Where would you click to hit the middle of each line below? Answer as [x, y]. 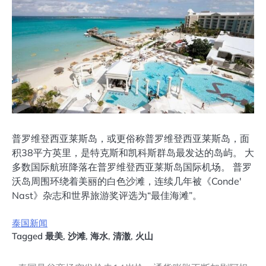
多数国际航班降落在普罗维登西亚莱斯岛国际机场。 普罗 [132, 167]
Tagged [28, 236]
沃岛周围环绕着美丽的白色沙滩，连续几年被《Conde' [127, 181]
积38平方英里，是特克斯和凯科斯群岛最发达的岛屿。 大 [133, 152]
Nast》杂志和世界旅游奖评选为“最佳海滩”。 [107, 195]
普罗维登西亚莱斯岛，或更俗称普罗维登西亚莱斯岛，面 [131, 138]
